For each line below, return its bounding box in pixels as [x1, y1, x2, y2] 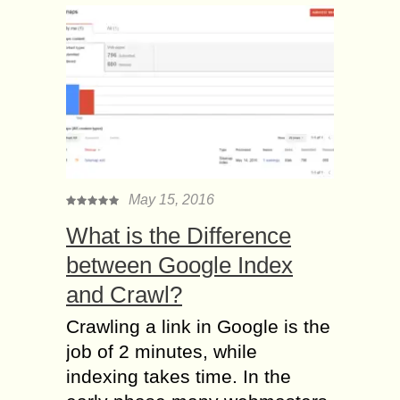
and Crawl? [66, 281, 182, 309]
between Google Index [66, 252, 293, 279]
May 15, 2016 [129, 192, 214, 208]
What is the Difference [66, 222, 291, 250]
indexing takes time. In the [66, 366, 291, 387]
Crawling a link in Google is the [66, 316, 330, 337]
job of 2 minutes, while [66, 341, 257, 362]
